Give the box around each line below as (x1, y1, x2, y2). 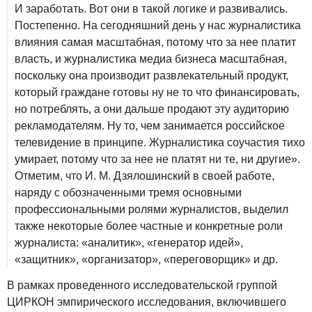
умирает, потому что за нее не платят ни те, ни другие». (15, 153, 300, 165)
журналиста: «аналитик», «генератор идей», (15, 236, 243, 249)
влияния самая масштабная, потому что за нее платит (15, 36, 296, 48)
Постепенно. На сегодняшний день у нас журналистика (15, 19, 301, 31)
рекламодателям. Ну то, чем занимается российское (15, 119, 285, 132)
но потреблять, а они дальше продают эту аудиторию (15, 102, 289, 115)
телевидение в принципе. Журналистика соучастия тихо (15, 136, 305, 148)
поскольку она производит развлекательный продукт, (15, 69, 288, 81)
